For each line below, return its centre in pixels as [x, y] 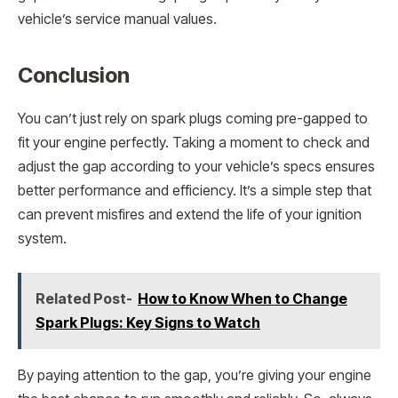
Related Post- [84, 298]
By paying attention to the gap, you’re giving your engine [195, 375]
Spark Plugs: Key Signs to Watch [147, 322]
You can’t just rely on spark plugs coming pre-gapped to [193, 119]
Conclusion [74, 76]
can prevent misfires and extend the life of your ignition [190, 215]
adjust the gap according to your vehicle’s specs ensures [196, 167]
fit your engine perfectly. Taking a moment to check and [194, 143]
